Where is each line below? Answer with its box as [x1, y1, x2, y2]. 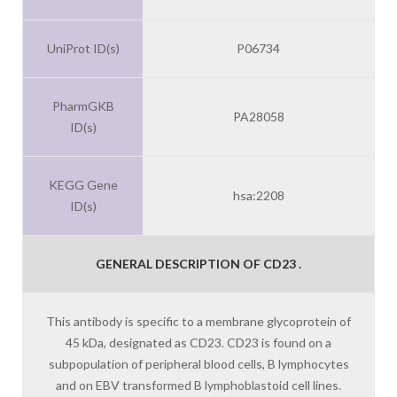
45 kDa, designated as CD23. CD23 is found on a [66, 335, 331, 351]
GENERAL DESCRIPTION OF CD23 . [96, 256, 301, 272]
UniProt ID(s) [46, 41, 120, 57]
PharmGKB [51, 98, 114, 114]
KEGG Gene [48, 177, 118, 193]
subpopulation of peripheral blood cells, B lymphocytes [48, 356, 349, 372]
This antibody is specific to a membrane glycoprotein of [46, 314, 351, 330]
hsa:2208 [232, 188, 284, 204]
